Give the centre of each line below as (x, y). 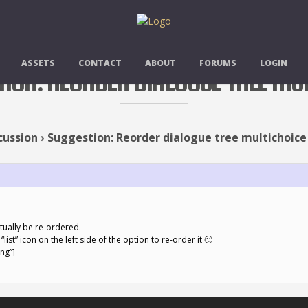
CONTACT (100, 63)
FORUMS (218, 63)
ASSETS (38, 63)
